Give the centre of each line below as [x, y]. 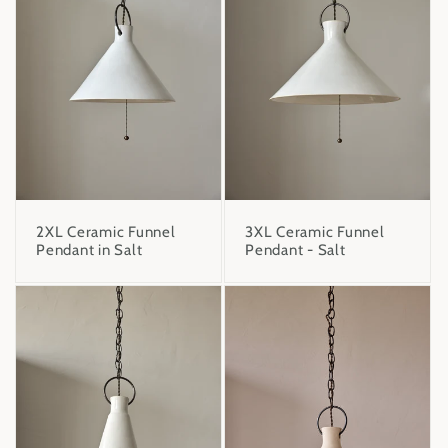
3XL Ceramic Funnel [315, 232]
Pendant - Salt [295, 250]
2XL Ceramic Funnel [106, 232]
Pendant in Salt [89, 250]
